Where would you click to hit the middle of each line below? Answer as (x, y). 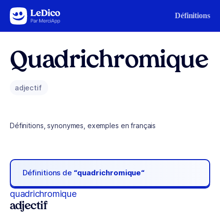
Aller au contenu (37, 14)
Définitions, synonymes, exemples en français (83, 125)
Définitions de (48, 173)
